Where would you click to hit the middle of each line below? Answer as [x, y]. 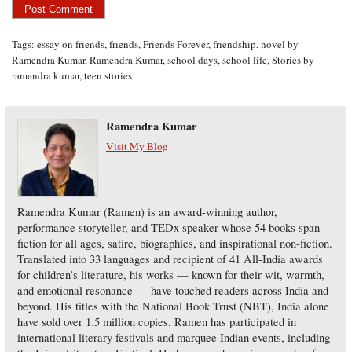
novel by [280, 44]
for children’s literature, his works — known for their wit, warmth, [170, 274]
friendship [235, 44]
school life [245, 60]
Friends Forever [176, 44]
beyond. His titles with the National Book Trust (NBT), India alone [173, 306]
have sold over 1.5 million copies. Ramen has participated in [156, 321]
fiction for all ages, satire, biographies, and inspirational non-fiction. [174, 243]
